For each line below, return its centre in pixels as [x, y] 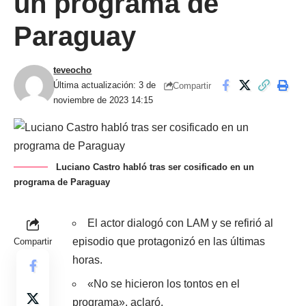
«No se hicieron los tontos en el [164, 284]
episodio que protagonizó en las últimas [169, 241]
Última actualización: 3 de [105, 85]
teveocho [73, 70]
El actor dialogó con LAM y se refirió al [180, 223]
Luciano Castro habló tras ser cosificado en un [155, 167]
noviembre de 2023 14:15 [103, 100]
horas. [87, 260]
